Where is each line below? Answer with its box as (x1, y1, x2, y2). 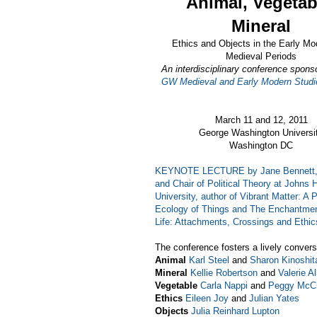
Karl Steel (189, 254, 229, 265)
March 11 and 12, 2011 (214, 114, 308, 125)
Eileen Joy (185, 292, 229, 304)
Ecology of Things (155, 203, 229, 214)
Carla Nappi (200, 279, 248, 291)
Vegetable (155, 279, 197, 291)
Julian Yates (249, 292, 299, 304)
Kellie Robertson (190, 267, 258, 278)
